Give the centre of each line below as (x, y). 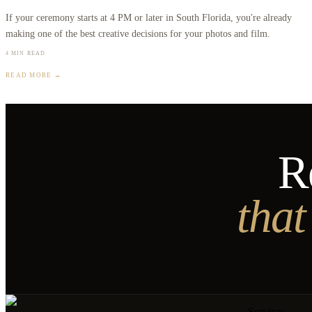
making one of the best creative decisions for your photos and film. (138, 33)
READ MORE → (33, 75)
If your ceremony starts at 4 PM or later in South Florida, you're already (149, 17)
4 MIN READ (26, 53)
